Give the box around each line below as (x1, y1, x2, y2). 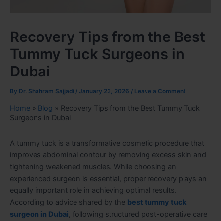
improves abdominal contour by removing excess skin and (10, 150, 206, 159)
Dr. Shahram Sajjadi (19, 87, 75, 95)
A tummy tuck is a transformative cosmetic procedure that (10, 138, 204, 147)
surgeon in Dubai (10, 209, 69, 219)
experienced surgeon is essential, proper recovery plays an (10, 174, 207, 183)
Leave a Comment (134, 87, 186, 95)
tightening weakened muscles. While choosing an (10, 162, 176, 171)
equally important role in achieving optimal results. (10, 185, 177, 195)
